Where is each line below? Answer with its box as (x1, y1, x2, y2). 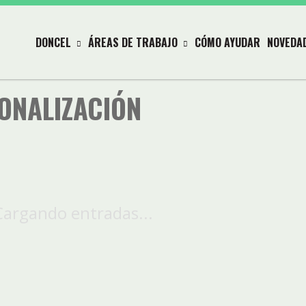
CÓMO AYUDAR (195, 33, 260, 51)
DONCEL (36, 33, 71, 51)
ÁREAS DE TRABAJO (88, 33, 178, 51)
